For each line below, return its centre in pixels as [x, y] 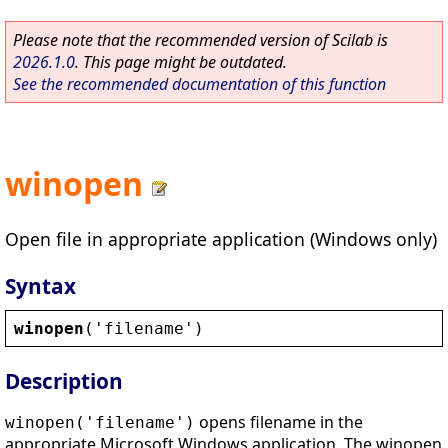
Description [64, 381]
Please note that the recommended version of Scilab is [200, 40]
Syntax [40, 285]
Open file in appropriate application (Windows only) [221, 238]
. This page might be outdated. [181, 62]
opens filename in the [279, 422]
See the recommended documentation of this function [199, 84]
